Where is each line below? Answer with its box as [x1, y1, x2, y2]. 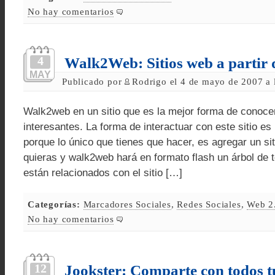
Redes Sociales [177, 199, 241, 209]
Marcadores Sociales [83, 199, 171, 209]
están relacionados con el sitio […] [23, 167, 182, 179]
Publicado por [62, 76, 125, 87]
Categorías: [28, 199, 80, 209]
